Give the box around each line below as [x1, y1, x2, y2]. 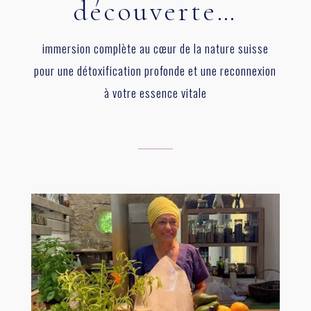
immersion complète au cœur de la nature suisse [42, 39, 269, 57]
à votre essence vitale [103, 83, 207, 101]
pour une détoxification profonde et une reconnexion [34, 61, 277, 79]
